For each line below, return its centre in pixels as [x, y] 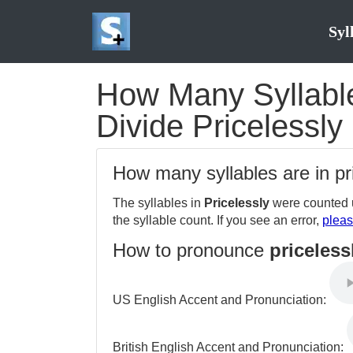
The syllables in [158, 203]
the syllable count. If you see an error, [217, 220]
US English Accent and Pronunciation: [221, 300]
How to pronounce [191, 250]
